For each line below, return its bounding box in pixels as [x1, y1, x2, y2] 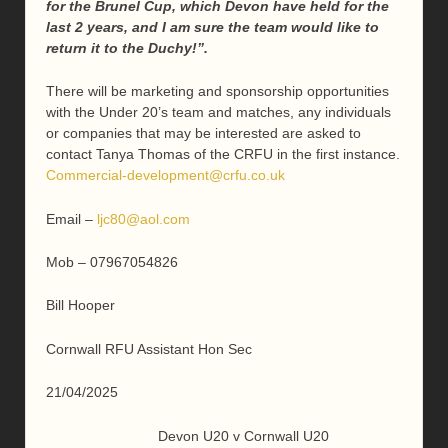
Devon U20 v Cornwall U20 [46, 427, 329, 444]
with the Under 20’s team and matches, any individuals [46, 104, 391, 121]
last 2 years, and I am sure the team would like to [46, 18, 379, 35]
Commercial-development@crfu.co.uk [46, 167, 285, 184]
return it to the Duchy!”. [46, 39, 208, 56]
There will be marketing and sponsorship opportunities [46, 83, 389, 100]
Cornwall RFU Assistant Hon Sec [46, 340, 252, 357]
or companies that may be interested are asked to [46, 125, 361, 142]
